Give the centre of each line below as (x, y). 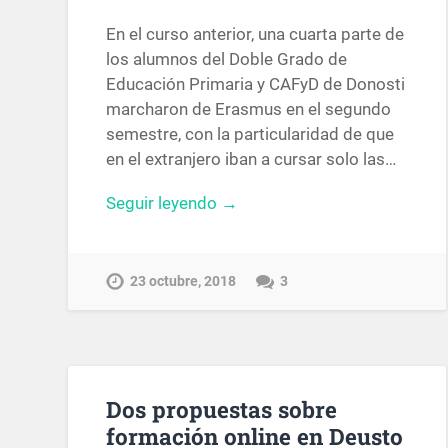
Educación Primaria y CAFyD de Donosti (256, 83)
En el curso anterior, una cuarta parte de (255, 33)
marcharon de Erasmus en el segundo (249, 108)
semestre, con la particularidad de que (250, 133)
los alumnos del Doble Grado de (227, 58)
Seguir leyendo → (172, 202)
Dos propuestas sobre (222, 409)
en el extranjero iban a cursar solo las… (251, 158)
